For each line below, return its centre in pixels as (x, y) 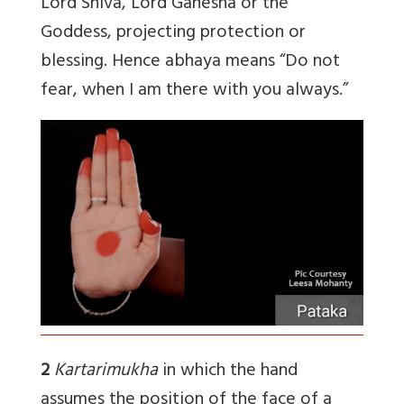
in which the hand (228, 372)
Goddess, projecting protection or (173, 33)
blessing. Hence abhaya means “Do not (190, 62)
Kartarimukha (106, 372)
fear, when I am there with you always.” (194, 91)
